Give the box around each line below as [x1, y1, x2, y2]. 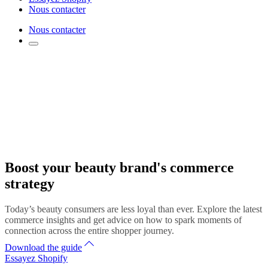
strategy [5, 176, 54, 192]
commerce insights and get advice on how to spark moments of [5, 215, 242, 226]
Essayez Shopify [5, 253, 68, 264]
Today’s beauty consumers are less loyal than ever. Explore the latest [5, 204, 262, 215]
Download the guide [5, 242, 82, 253]
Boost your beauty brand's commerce [5, 160, 234, 176]
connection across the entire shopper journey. [5, 226, 174, 236]
